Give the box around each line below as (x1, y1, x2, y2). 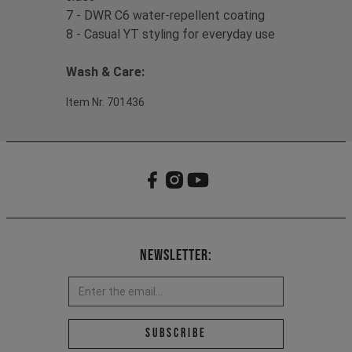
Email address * (174, 320, 272, 339)
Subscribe (145, 326, 207, 342)
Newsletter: (140, 246, 212, 266)
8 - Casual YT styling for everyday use (66, 27, 275, 42)
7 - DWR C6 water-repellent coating (66, 8, 265, 24)
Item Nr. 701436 (66, 96, 145, 109)
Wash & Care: (66, 64, 148, 80)
